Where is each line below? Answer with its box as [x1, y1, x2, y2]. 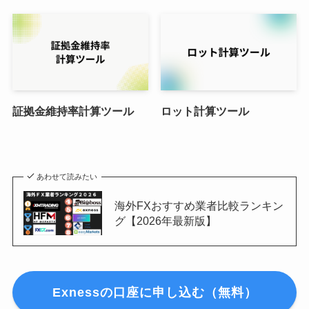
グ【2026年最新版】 [114, 214, 217, 227]
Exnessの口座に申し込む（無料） [52, 285, 257, 299]
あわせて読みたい [37, 172, 98, 181]
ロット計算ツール [160, 104, 249, 117]
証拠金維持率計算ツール [12, 104, 134, 117]
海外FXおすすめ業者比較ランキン [114, 199, 283, 212]
